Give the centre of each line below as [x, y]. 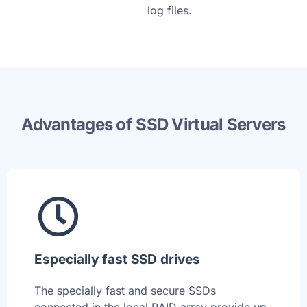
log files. [169, 11]
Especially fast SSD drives [117, 260]
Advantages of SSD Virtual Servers [153, 125]
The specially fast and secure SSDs [125, 291]
